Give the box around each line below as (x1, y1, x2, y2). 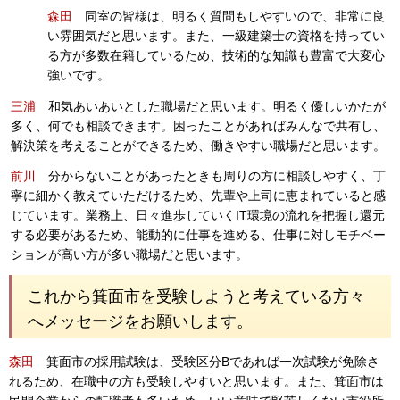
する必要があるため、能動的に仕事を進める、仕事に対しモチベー (11, 227, 386, 242)
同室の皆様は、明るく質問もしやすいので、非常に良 (72, 8, 385, 23)
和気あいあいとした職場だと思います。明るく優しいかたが (36, 99, 386, 114)
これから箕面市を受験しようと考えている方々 (28, 287, 365, 306)
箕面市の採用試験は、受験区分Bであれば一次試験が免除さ (34, 354, 379, 369)
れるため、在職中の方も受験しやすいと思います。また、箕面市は (9, 373, 384, 388)
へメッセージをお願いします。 (28, 312, 253, 331)
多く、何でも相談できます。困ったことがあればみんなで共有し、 (11, 119, 386, 134)
